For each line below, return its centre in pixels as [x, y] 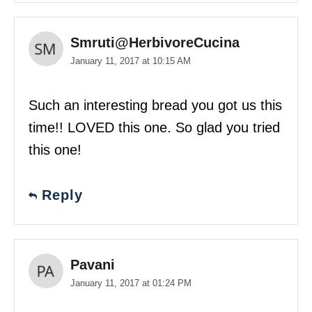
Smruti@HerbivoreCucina [155, 42]
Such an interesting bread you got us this [155, 105]
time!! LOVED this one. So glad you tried [154, 127]
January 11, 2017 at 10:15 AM [131, 61]
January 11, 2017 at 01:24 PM [131, 283]
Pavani [93, 264]
